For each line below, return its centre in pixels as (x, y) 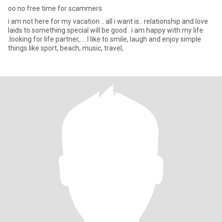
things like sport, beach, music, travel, (66, 48)
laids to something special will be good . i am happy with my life (106, 30)
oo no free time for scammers (55, 8)
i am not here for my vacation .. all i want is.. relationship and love (108, 21)
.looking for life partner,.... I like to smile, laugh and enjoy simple (48, 39)
